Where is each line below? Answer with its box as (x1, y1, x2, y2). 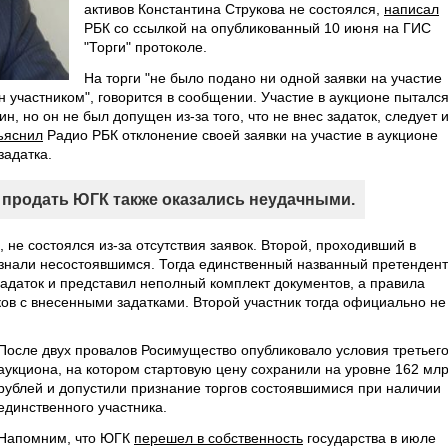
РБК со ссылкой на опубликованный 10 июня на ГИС (84, 20, 431, 36)
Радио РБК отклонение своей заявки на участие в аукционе (43, 127, 438, 143)
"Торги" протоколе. (84, 39, 207, 55)
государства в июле (303, 430, 436, 446)
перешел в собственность (134, 430, 303, 446)
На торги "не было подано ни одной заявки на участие (84, 70, 442, 86)
